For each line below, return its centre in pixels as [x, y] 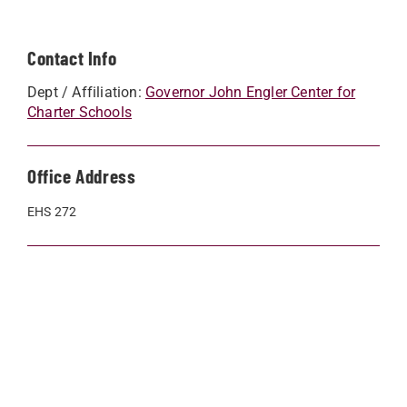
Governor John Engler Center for [251, 92]
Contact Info [72, 58]
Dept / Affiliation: [86, 92]
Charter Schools [79, 112]
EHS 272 [52, 212]
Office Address [82, 176]
